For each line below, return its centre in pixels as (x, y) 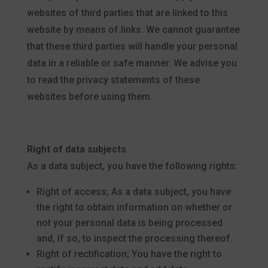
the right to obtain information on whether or (134, 207)
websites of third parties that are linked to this (127, 13)
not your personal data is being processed (129, 223)
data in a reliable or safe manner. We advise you (132, 63)
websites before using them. (89, 97)
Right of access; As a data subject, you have (133, 192)
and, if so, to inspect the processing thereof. (134, 238)
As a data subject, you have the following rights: (132, 166)
